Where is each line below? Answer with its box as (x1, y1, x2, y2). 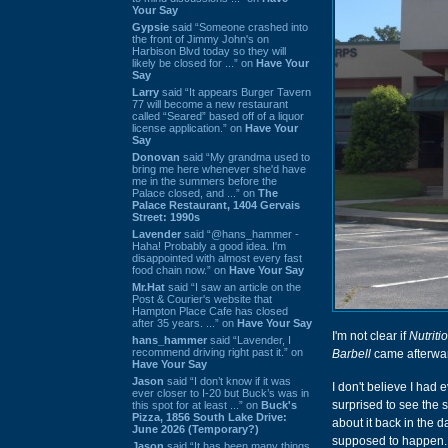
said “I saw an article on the (165, 280, 301, 293)
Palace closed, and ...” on (132, 186, 258, 199)
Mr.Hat (132, 280, 165, 293)
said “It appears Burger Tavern (159, 85, 311, 98)
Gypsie (132, 20, 169, 33)
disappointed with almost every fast (132, 251, 302, 264)
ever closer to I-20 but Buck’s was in (132, 386, 309, 399)
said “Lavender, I (207, 333, 291, 346)
